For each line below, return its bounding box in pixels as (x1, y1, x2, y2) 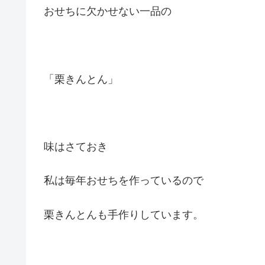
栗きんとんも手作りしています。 (44, 208, 203, 221)
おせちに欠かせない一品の (44, 5, 172, 18)
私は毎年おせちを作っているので (44, 174, 203, 187)
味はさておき (44, 141, 108, 153)
